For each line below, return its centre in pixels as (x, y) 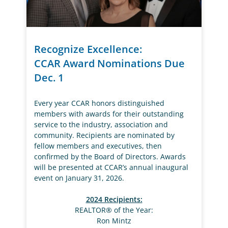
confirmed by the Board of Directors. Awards (110, 157)
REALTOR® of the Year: (114, 210)
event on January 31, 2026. (79, 178)
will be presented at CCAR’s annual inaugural (111, 167)
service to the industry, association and (101, 125)
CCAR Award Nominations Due (110, 64)
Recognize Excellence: (88, 49)
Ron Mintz (114, 221)
